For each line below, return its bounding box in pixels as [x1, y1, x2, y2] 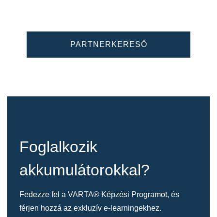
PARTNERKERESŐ [70, 40, 147, 49]
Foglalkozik [19, 138, 97, 156]
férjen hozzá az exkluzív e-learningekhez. [19, 203, 161, 212]
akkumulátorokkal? [19, 161, 150, 179]
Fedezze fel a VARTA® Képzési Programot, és [19, 190, 179, 199]
